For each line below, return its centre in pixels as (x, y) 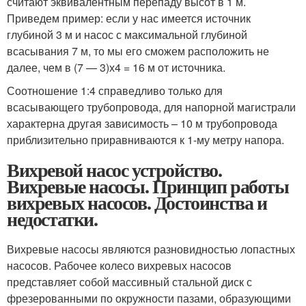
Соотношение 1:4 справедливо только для (115, 90)
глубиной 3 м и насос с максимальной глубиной (127, 34)
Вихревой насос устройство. (114, 169)
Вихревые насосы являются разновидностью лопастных (151, 249)
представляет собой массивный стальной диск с (129, 281)
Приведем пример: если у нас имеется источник (129, 18)
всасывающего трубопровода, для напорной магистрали (151, 107)
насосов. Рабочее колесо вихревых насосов (119, 265)
